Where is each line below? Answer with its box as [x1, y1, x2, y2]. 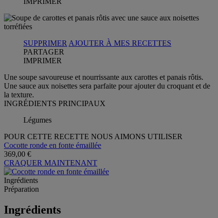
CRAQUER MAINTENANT [4, 158, 97, 167]
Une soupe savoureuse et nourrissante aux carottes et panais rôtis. [4, 73, 203, 81]
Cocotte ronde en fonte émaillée [4, 141, 101, 149]
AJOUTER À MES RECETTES [69, 38, 171, 47]
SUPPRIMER [23, 38, 67, 47]
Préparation [4, 184, 39, 193]
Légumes [23, 115, 52, 124]
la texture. [4, 90, 34, 99]
